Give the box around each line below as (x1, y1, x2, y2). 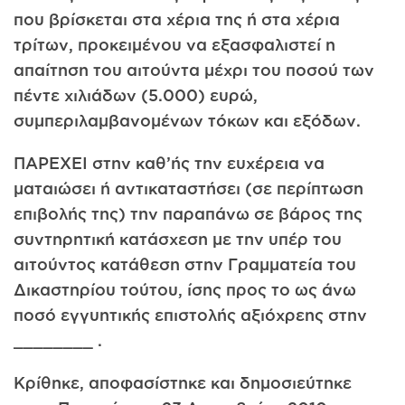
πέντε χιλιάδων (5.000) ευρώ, (14, 86, 258, 105)
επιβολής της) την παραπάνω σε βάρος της (14, 204, 363, 223)
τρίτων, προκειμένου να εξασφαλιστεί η (14, 35, 335, 54)
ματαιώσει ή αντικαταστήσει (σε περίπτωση (14, 179, 363, 198)
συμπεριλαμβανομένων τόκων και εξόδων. (14, 111, 361, 130)
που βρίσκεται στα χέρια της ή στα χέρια (14, 10, 340, 29)
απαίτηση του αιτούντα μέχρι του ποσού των (14, 61, 374, 80)
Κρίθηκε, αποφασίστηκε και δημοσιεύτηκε (14, 373, 352, 392)
